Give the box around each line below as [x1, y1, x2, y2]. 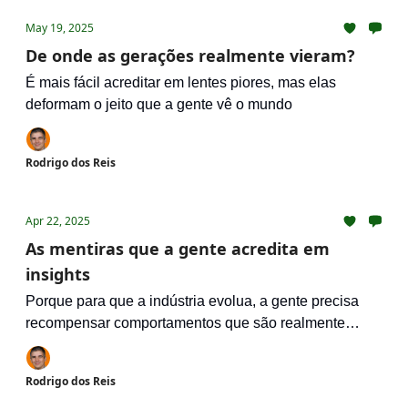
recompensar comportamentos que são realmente [25, 315, 345, 331]
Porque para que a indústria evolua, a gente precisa [25, 293, 359, 309]
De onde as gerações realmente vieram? [25, 45, 355, 66]
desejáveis [25, 337, 96, 352]
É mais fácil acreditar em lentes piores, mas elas [25, 75, 336, 90]
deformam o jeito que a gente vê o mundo [25, 97, 292, 112]
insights [25, 263, 90, 285]
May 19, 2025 [25, 20, 94, 36]
